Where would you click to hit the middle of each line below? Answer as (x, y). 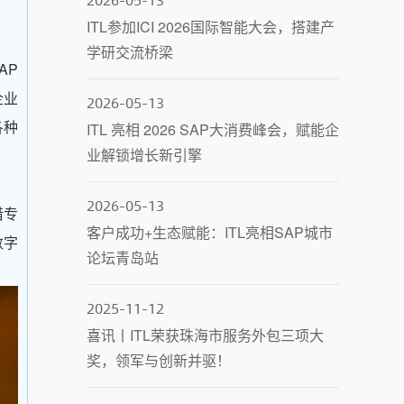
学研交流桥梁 (130, 52)
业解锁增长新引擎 (145, 155)
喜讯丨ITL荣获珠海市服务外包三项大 (206, 335)
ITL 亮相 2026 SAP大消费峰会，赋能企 (213, 129)
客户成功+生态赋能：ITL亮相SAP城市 (210, 232)
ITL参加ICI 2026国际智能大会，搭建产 (211, 27)
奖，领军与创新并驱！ (159, 360)
